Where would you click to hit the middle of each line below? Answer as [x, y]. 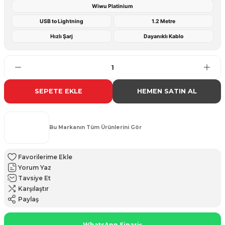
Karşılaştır [33, 189]
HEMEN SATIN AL [167, 91]
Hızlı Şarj [62, 36]
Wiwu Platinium [113, 6]
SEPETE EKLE [58, 91]
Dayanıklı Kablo [163, 36]
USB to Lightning [62, 21]
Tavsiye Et [34, 178]
